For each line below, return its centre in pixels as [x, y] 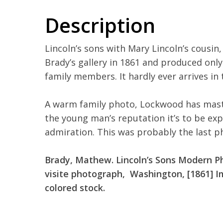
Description [100, 25]
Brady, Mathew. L [83, 160]
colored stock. [76, 188]
